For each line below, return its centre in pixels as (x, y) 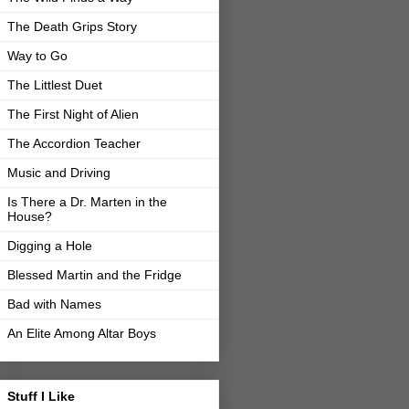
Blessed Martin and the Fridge (94, 275)
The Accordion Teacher (74, 144)
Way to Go (37, 56)
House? (30, 217)
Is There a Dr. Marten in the (87, 202)
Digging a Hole (50, 246)
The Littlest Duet (55, 85)
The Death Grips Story (72, 27)
